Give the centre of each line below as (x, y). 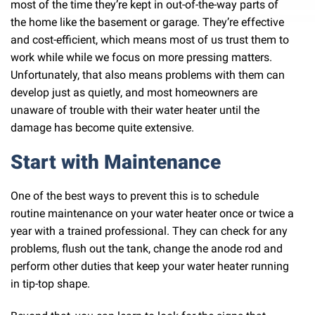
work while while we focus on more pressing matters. (141, 57)
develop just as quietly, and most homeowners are (134, 92)
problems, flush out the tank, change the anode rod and (147, 249)
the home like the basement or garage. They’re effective (147, 22)
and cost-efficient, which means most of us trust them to (150, 39)
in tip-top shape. (50, 284)
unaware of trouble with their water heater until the (135, 110)
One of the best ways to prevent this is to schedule (135, 196)
